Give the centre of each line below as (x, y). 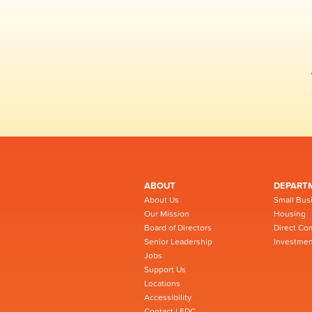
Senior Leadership (178, 242)
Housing (290, 214)
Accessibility (168, 297)
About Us (162, 200)
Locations (162, 283)
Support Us (165, 270)
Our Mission (167, 214)
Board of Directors (178, 228)
